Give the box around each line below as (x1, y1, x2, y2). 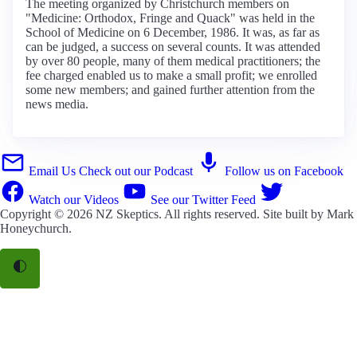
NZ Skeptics (96, 206, 159, 221)
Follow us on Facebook (225, 163, 343, 178)
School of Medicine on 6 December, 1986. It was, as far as (25, 25, 320, 39)
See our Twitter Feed (151, 192, 256, 206)
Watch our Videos (29, 192, 119, 206)
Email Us (29, 163, 76, 178)
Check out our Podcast (79, 163, 193, 178)
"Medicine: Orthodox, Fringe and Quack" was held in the (25, 10, 315, 25)
